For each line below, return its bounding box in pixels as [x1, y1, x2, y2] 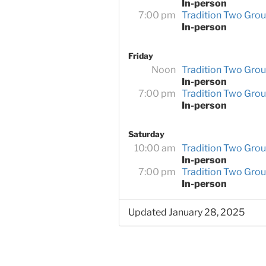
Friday [128, 50, 153, 61]
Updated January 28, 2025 [128, 206, 245, 218]
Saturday [128, 129, 164, 139]
